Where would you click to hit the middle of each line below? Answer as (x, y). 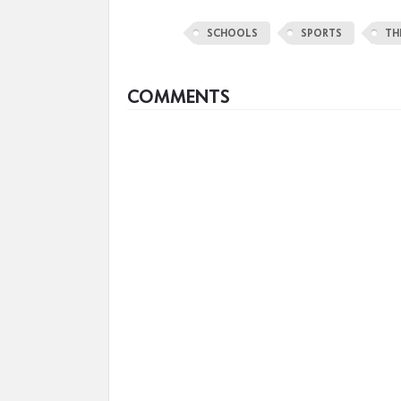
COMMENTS (179, 96)
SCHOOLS (232, 33)
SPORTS (321, 33)
